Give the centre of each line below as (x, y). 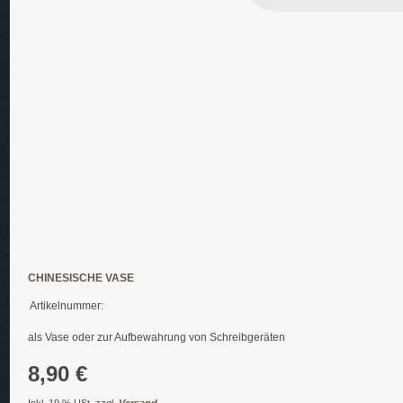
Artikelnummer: (67, 306)
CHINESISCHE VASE (81, 278)
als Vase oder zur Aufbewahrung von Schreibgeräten (157, 337)
